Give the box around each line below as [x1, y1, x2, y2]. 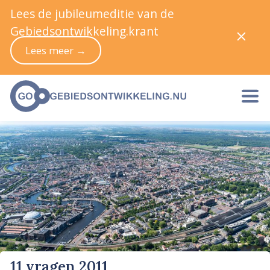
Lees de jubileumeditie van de [10, 5, 174, 22]
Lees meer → [25, 43, 86, 57]
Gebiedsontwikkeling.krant [10, 23, 159, 39]
